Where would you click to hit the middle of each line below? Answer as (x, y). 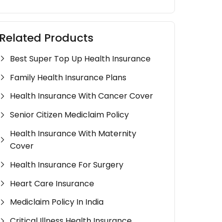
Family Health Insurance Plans (68, 77)
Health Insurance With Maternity (73, 133)
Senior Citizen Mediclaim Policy (70, 115)
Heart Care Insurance (52, 183)
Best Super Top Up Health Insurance (81, 58)
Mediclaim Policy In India (57, 202)
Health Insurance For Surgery (67, 165)
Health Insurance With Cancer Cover (82, 96)
